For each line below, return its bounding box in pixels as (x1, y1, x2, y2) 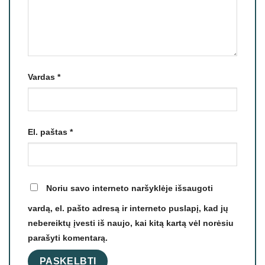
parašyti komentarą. (28, 232, 108, 243)
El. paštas (28, 127, 70, 137)
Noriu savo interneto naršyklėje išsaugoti (46, 183, 213, 193)
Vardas (28, 72, 57, 82)
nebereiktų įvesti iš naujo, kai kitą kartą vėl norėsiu (28, 218, 234, 228)
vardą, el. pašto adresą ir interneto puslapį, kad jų (28, 203, 228, 213)
